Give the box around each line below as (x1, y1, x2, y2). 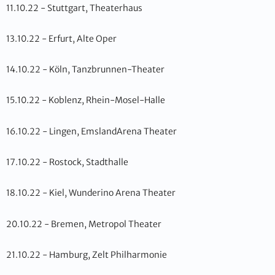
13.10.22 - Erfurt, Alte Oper (6, 33, 117, 44)
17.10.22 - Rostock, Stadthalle (6, 157, 128, 168)
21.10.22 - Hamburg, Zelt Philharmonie (6, 249, 167, 261)
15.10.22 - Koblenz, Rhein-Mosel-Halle (6, 95, 165, 106)
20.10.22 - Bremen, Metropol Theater (6, 218, 161, 230)
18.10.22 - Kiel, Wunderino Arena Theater (6, 187, 176, 199)
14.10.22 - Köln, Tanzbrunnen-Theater (6, 64, 165, 76)
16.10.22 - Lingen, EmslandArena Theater (6, 125, 177, 137)
